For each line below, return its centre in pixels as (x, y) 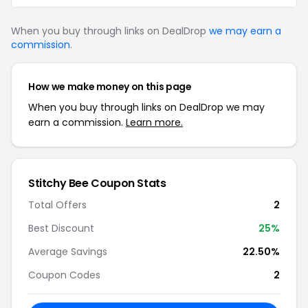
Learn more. (154, 122)
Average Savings (68, 252)
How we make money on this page (110, 87)
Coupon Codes (64, 275)
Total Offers (57, 205)
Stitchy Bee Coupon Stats (97, 183)
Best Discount (61, 228)
